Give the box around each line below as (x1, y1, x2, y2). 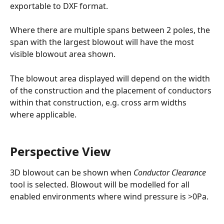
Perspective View (10, 142, 111, 159)
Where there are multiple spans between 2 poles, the (10, 24, 212, 36)
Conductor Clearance (133, 166, 208, 178)
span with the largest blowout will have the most (10, 36, 196, 48)
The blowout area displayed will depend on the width (10, 72, 212, 84)
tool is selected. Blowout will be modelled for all (10, 178, 191, 190)
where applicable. (10, 108, 76, 120)
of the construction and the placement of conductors (10, 84, 213, 96)
